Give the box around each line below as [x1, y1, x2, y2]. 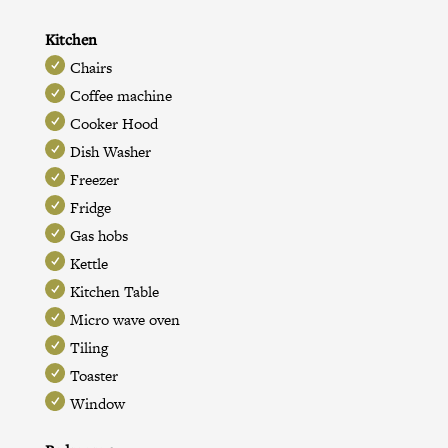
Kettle [69, 252, 108, 274]
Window [69, 392, 125, 414]
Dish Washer [69, 140, 151, 162]
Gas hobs [69, 224, 128, 246]
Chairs [69, 56, 112, 78]
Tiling [69, 336, 108, 358]
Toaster [69, 364, 118, 386]
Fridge [69, 196, 111, 218]
